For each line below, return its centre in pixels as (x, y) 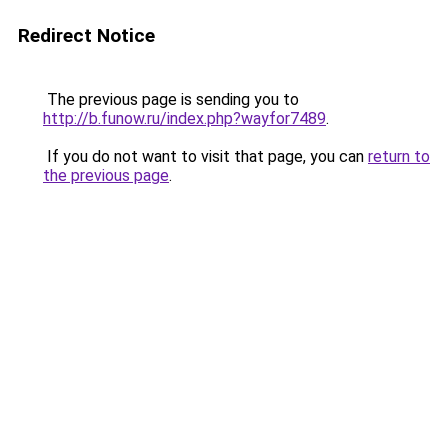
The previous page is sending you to (171, 99)
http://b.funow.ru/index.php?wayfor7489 (184, 118)
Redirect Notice (86, 35)
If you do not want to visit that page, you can (205, 156)
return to (399, 156)
